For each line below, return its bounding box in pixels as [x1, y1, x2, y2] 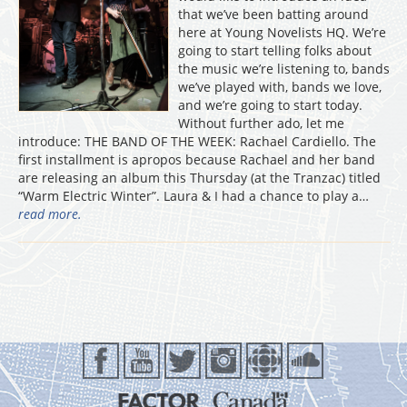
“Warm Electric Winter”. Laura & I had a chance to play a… [18, 187, 380, 204]
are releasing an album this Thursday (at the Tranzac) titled [18, 169, 381, 186]
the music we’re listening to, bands [178, 60, 391, 77]
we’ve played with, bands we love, [178, 78, 382, 95]
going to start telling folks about [178, 42, 372, 59]
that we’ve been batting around [178, 5, 370, 23]
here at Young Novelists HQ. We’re [178, 24, 387, 41]
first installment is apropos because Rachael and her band [18, 151, 375, 168]
